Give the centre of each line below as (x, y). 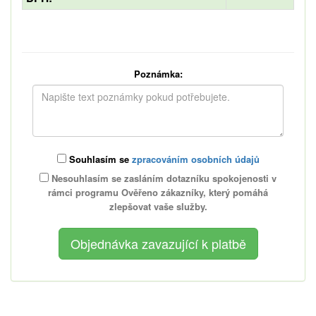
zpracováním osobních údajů (195, 159)
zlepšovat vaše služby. (158, 206)
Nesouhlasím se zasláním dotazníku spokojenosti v (163, 178)
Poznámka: (158, 73)
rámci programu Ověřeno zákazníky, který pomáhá (158, 192)
